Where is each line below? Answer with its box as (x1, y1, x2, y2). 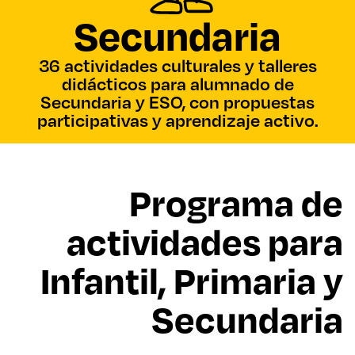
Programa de (129, 179, 343, 225)
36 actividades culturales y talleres (38, 55, 317, 76)
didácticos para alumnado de (61, 73, 294, 94)
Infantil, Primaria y (40, 257, 343, 303)
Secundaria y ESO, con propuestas (40, 91, 315, 113)
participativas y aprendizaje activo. (36, 109, 319, 131)
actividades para (67, 218, 343, 264)
